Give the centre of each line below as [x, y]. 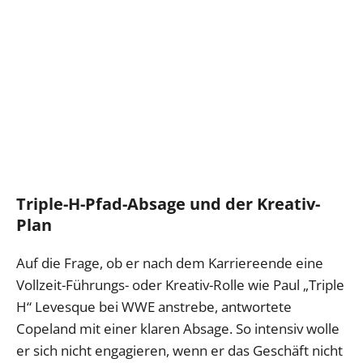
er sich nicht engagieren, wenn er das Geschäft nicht [179, 351]
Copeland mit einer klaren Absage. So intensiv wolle [178, 329]
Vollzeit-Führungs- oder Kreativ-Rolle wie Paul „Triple [180, 285]
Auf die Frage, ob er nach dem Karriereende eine [170, 263]
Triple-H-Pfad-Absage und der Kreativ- [168, 204]
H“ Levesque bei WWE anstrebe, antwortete [154, 307]
